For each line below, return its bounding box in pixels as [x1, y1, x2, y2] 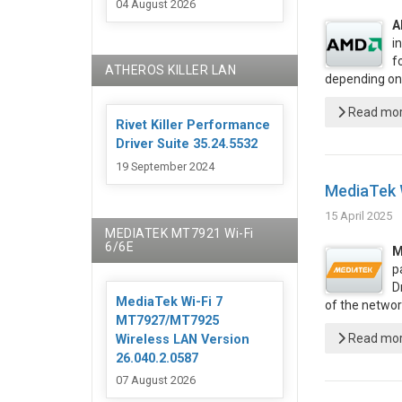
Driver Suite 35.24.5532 [116, 136, 258, 153]
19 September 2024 [116, 159, 214, 173]
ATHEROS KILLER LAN [105, 63, 236, 78]
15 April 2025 [324, 209, 392, 223]
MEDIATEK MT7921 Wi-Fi [105, 225, 254, 240]
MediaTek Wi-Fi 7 [116, 293, 223, 310]
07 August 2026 [116, 372, 196, 387]
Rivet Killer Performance [116, 118, 270, 134]
